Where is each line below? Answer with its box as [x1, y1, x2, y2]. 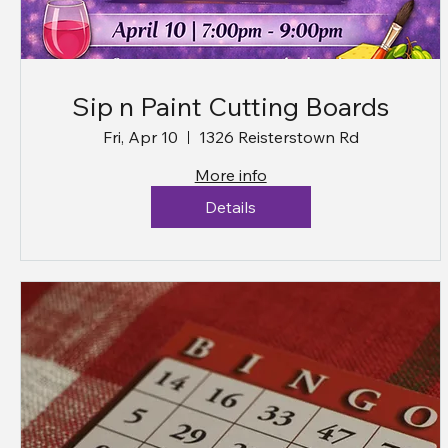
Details [205, 197, 257, 218]
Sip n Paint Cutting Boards [72, 90, 390, 124]
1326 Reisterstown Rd [198, 127, 359, 148]
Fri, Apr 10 [102, 127, 178, 148]
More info [194, 165, 267, 186]
